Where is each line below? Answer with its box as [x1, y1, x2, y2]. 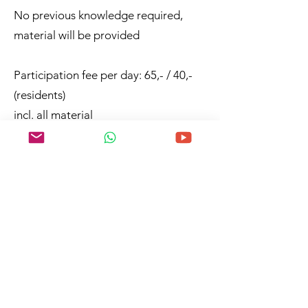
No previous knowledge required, [14, 8, 183, 22]
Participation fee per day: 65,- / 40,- [14, 68, 192, 82]
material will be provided [14, 28, 140, 42]
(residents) [14, 88, 65, 102]
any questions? [64, 225, 145, 239]
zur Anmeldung [63, 273, 146, 287]
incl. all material [14, 108, 96, 122]
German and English [14, 168, 116, 181]
